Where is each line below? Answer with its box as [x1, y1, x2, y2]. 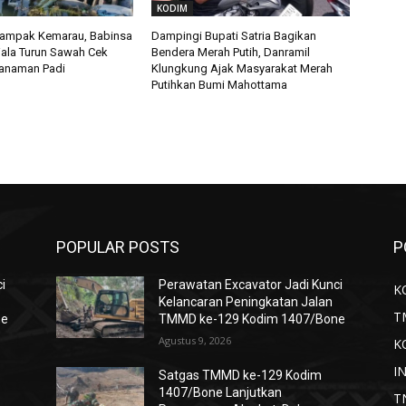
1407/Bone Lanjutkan [159, 385, 283, 401]
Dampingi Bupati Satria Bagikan [151, 29, 317, 43]
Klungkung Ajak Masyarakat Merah [151, 62, 333, 76]
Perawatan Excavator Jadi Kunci [159, 277, 343, 293]
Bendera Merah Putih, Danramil [151, 45, 311, 60]
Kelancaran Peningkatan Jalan [159, 295, 333, 310]
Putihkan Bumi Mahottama [151, 78, 288, 92]
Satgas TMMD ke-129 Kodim [159, 368, 323, 383]
